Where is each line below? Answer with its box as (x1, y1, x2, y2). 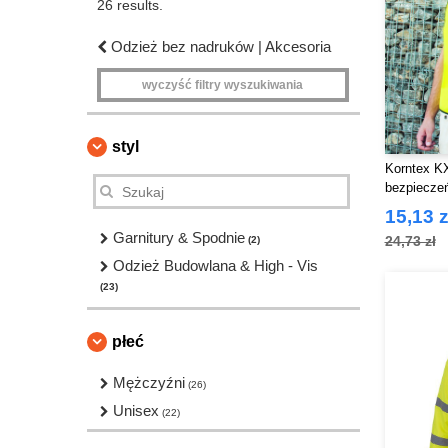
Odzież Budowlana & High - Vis (113, 257, 318, 274)
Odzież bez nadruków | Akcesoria (111, 38, 331, 55)
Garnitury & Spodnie (113, 229, 245, 246)
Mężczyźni (113, 374, 185, 391)
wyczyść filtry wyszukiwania (142, 78, 304, 92)
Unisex (113, 402, 159, 419)
